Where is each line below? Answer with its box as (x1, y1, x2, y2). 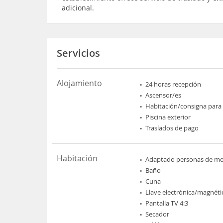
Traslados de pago (145, 123, 199, 132)
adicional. (62, 2, 95, 12)
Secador (145, 209, 170, 219)
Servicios (57, 46, 101, 60)
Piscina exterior (145, 112, 191, 121)
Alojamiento (57, 77, 103, 89)
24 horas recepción (145, 79, 202, 89)
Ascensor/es (145, 90, 182, 100)
